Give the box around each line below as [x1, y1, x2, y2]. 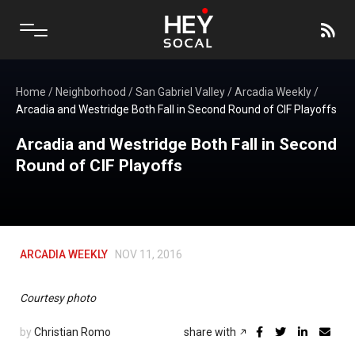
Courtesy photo [20, 292, 96, 304]
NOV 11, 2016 [115, 248, 182, 261]
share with [184, 326, 239, 338]
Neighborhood [55, 86, 126, 98]
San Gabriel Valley [136, 86, 225, 98]
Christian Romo [34, 326, 111, 338]
